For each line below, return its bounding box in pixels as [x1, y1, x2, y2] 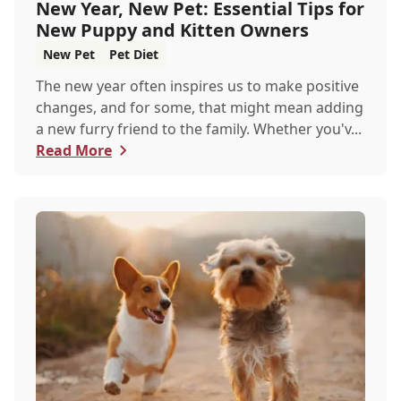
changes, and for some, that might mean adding [36, 98, 363, 117]
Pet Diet [109, 46, 158, 63]
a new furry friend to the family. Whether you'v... [36, 119, 362, 139]
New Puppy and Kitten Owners [36, 18, 309, 42]
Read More [36, 141, 112, 160]
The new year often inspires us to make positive [36, 76, 359, 96]
